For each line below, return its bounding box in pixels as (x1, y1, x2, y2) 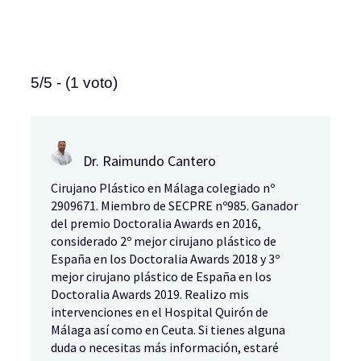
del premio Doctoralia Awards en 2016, (51, 214, 261, 231)
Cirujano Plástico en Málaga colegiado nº (51, 179, 275, 196)
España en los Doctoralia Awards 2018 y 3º (51, 250, 280, 267)
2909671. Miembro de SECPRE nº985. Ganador (51, 197, 298, 214)
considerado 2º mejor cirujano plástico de (51, 232, 276, 249)
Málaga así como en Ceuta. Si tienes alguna (51, 321, 285, 338)
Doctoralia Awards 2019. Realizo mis (51, 285, 249, 302)
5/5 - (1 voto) (31, 73, 118, 91)
